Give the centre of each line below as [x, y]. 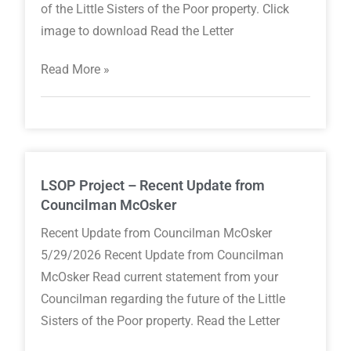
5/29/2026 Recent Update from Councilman [163, 255]
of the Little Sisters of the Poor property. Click [165, 9]
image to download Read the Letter [138, 31]
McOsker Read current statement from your [160, 277]
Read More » [76, 70]
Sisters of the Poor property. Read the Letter [161, 321]
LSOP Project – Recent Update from [153, 186]
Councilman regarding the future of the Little [163, 299]
